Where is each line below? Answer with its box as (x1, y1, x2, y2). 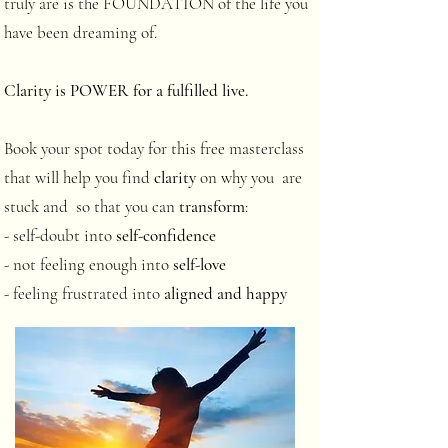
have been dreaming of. (4, 22, 161, 43)
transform (179, 196, 245, 217)
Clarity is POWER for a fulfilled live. (4, 80, 248, 101)
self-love (173, 254, 226, 275)
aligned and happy (164, 283, 287, 304)
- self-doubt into (4, 225, 116, 246)
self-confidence (116, 225, 216, 246)
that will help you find (4, 167, 154, 188)
